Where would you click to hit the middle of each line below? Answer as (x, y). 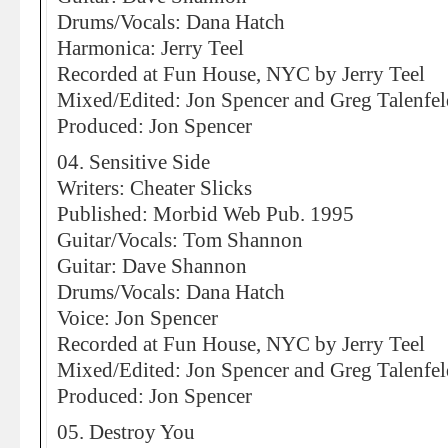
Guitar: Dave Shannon (152, 266)
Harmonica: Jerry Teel (150, 48)
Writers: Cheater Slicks (154, 188)
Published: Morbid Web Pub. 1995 (205, 214)
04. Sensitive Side (133, 162)
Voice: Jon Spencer (137, 318)
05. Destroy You (126, 432)
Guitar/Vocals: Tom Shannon (180, 240)
